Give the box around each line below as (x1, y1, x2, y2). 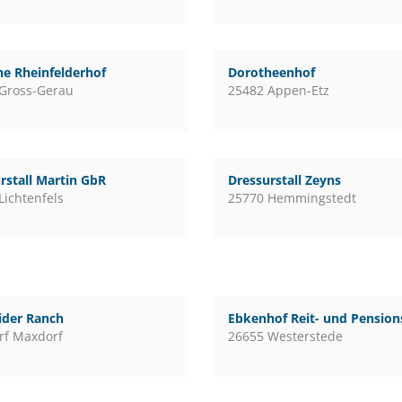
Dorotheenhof (227, 64, 315, 81)
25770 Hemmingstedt (227, 189, 356, 206)
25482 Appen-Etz (227, 82, 329, 99)
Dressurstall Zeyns (227, 171, 341, 188)
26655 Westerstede (227, 328, 343, 345)
